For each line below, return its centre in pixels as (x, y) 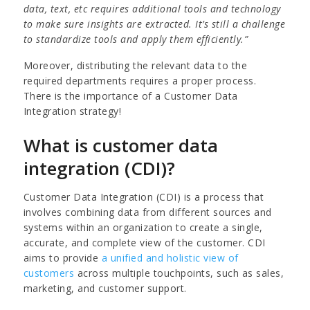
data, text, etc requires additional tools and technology (152, 8)
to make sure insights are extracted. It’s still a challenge (154, 24)
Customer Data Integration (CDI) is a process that (144, 197)
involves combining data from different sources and (147, 212)
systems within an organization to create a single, (143, 227)
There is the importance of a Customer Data (130, 95)
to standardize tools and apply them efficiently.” (136, 39)
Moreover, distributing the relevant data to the (135, 65)
